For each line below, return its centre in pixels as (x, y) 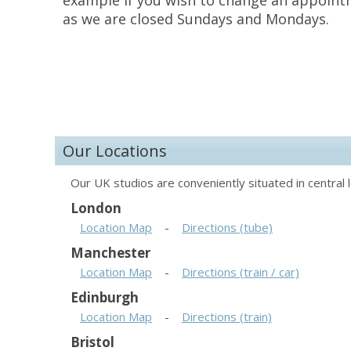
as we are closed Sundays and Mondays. (196, 19)
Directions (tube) (227, 227)
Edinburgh (105, 297)
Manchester (110, 253)
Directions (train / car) (241, 272)
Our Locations (115, 151)
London (96, 208)
